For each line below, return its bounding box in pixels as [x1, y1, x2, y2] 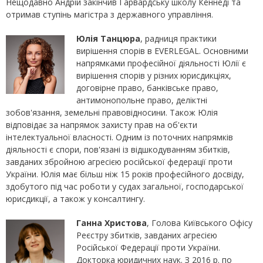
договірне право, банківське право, [76, 82, 218, 94]
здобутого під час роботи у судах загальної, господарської [6, 181, 244, 193]
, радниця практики [140, 33, 217, 45]
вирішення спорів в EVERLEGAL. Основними [76, 45, 248, 57]
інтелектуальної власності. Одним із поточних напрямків [6, 131, 233, 143]
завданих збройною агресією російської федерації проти [6, 156, 232, 168]
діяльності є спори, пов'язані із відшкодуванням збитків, [6, 144, 230, 156]
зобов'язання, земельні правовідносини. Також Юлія [6, 107, 218, 119]
